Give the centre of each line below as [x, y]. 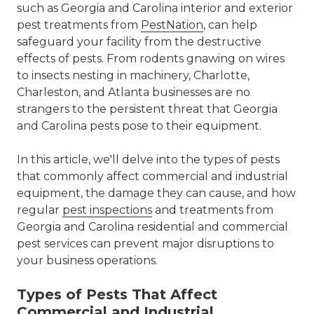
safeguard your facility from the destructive [139, 42]
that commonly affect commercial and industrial [152, 176]
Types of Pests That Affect [117, 294]
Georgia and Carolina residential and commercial [152, 227]
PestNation [172, 25]
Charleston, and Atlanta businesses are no [134, 92]
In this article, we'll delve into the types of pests [148, 159]
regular [40, 210]
